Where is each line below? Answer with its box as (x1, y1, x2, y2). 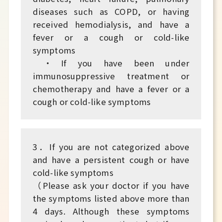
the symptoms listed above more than (32, 192, 190, 205)
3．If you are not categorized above (32, 141, 190, 153)
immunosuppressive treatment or (32, 69, 190, 82)
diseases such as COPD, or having (32, 5, 190, 17)
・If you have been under (32, 56, 190, 69)
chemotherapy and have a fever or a (32, 82, 190, 95)
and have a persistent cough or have (32, 154, 190, 166)
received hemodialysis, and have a (32, 18, 190, 30)
